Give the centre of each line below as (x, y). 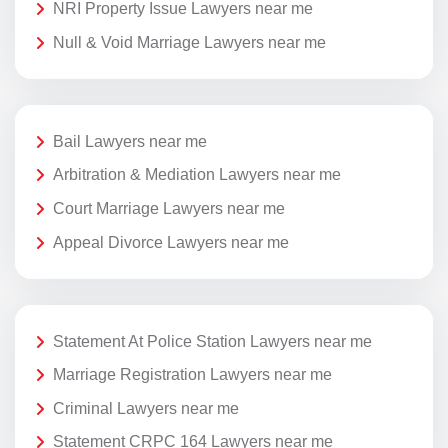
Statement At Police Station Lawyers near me (212, 341)
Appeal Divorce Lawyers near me (171, 242)
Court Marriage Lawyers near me (169, 208)
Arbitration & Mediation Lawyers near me (197, 175)
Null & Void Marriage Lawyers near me (189, 42)
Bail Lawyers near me (130, 141)
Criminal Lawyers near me (146, 408)
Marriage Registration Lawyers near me (192, 375)
